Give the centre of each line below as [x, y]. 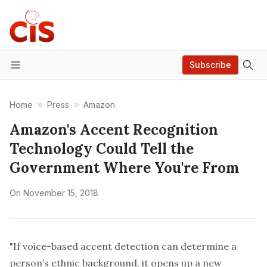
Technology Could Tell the [102, 149]
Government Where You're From [125, 168]
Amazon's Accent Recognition [114, 130]
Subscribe [210, 65]
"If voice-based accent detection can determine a [123, 246]
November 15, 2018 [61, 193]
